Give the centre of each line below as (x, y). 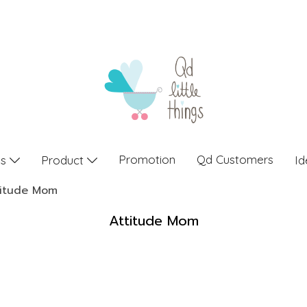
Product (64, 160)
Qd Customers (235, 159)
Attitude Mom (153, 221)
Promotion (147, 159)
